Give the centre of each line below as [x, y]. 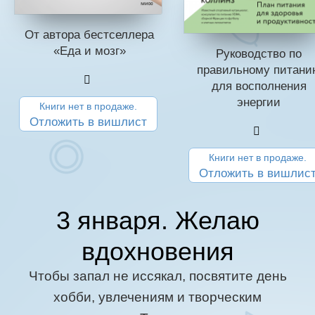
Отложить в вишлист [88, 122]
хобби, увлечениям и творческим [157, 297]
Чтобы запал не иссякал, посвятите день [157, 276]
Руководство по [259, 54]
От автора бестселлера [89, 34]
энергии [259, 103]
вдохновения [157, 252]
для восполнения [259, 86]
